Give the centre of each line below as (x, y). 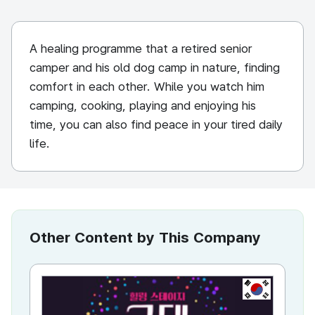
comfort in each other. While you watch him (147, 86)
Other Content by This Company (145, 237)
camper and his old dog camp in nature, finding (155, 67)
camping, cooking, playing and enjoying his (143, 105)
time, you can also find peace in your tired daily (156, 124)
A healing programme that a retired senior (141, 49)
